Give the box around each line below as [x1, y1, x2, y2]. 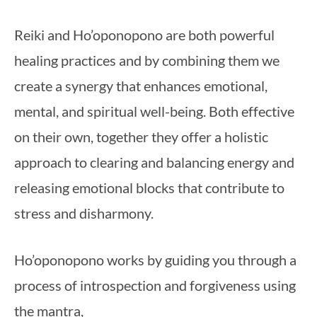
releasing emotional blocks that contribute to [14, 179, 284, 196]
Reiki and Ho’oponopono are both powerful [14, 26, 275, 43]
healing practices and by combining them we [14, 52, 279, 69]
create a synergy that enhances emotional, [14, 77, 267, 94]
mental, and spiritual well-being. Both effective [14, 103, 294, 120]
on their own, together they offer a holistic [14, 128, 268, 145]
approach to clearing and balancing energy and [14, 154, 294, 171]
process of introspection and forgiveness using [14, 277, 296, 294]
